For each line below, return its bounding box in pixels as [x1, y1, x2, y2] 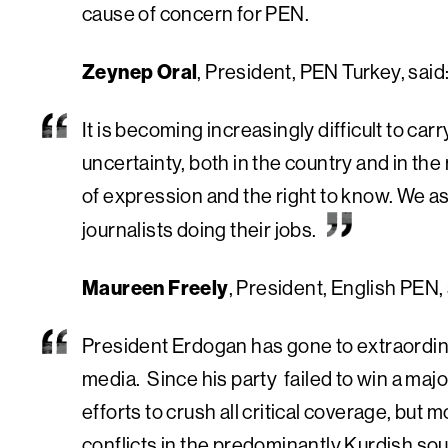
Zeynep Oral [82, 58, 198, 84]
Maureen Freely [82, 274, 229, 300]
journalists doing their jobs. [82, 216, 317, 242]
